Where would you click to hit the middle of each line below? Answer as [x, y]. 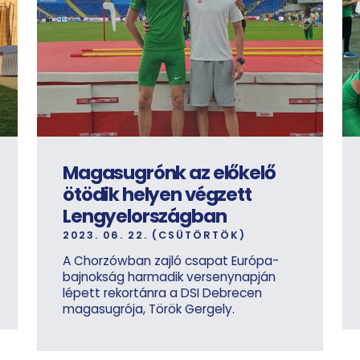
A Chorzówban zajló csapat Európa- [171, 260]
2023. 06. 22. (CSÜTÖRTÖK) [154, 235]
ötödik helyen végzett [157, 194]
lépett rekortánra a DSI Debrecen [162, 292]
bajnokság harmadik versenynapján [169, 276]
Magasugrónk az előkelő [169, 172]
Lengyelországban [145, 216]
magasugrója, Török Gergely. [149, 309]
